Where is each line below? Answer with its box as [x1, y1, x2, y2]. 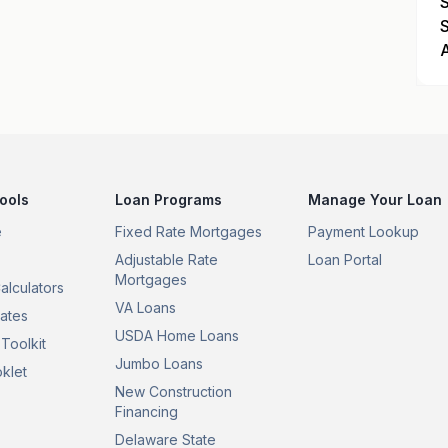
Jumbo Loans [115, 355, 204, 372]
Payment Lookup [308, 223, 420, 240]
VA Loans [115, 299, 177, 316]
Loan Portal [308, 251, 383, 268]
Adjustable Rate [115, 251, 219, 268]
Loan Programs [115, 191, 223, 208]
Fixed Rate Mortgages [115, 223, 263, 240]
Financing [115, 403, 179, 420]
